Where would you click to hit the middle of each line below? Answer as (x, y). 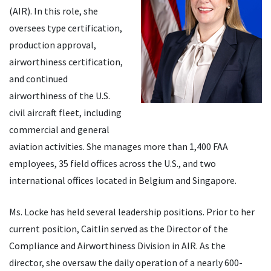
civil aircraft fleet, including (65, 113)
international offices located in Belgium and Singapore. (123, 181)
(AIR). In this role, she (54, 11)
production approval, (53, 45)
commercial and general (59, 130)
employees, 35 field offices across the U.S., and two (113, 164)
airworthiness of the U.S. (60, 96)
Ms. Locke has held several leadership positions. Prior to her (132, 212)
